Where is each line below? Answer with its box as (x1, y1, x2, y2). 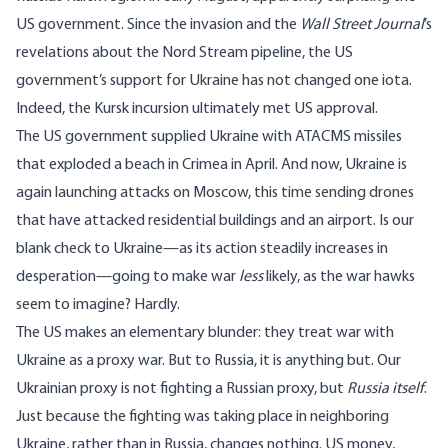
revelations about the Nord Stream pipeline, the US (16, 45, 353, 62)
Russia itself (347, 381, 424, 398)
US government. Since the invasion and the (16, 17, 300, 34)
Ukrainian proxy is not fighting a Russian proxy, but (16, 381, 347, 398)
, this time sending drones (248, 185, 414, 202)
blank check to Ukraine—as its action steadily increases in (16, 241, 388, 258)
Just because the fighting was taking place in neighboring (16, 409, 389, 426)
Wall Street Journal (300, 17, 424, 34)
